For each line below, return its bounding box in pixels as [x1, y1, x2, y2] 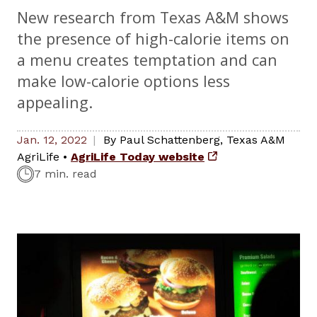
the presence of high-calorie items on [17, 28, 289, 50]
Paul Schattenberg [120, 133, 220, 147]
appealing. [17, 92, 93, 113]
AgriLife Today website [71, 150, 204, 164]
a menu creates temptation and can [17, 50, 277, 71]
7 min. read [34, 167, 97, 181]
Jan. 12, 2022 [17, 133, 87, 147]
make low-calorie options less [17, 71, 230, 92]
